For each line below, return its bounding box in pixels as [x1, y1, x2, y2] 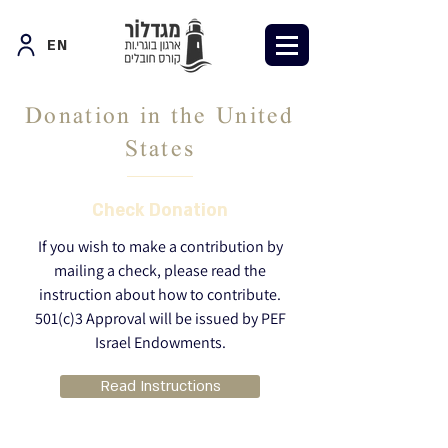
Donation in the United [25, 105, 295, 132]
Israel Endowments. [94, 332, 226, 353]
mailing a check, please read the [54, 260, 266, 281]
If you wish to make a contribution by [37, 236, 283, 257]
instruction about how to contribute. [39, 284, 281, 305]
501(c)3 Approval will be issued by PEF [34, 308, 286, 329]
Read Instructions [99, 376, 221, 396]
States [124, 138, 196, 165]
